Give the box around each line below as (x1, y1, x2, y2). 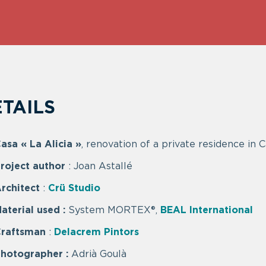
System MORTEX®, (68, 205, 160, 215)
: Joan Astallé (65, 161, 132, 171)
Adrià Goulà (71, 249, 126, 259)
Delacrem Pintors (53, 227, 139, 237)
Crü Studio (47, 183, 100, 193)
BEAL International (160, 205, 253, 215)
